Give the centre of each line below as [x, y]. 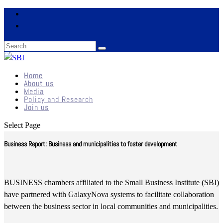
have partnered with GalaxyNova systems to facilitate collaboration [109, 194]
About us [39, 83]
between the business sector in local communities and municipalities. [111, 206]
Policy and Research [58, 99]
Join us [36, 107]
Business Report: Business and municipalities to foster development [91, 144]
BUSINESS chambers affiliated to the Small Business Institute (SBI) [111, 182]
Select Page [22, 125]
